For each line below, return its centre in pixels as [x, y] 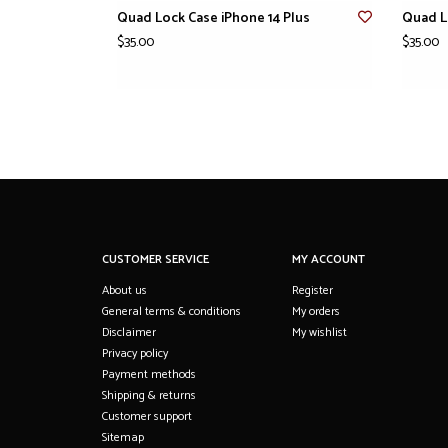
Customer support [147, 416]
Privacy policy [135, 353]
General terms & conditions [171, 311]
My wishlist [319, 332]
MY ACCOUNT [328, 259]
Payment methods [149, 374]
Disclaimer [129, 332]
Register [312, 290]
